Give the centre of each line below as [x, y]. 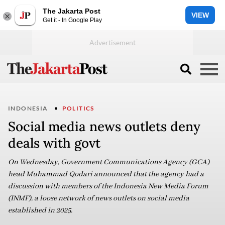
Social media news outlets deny [104, 126]
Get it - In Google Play [72, 20]
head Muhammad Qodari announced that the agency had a [106, 174]
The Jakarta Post [72, 11]
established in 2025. [40, 210]
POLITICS [78, 108]
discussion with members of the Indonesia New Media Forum [108, 186]
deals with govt [54, 143]
